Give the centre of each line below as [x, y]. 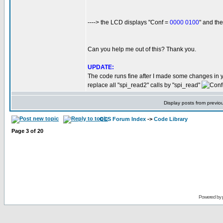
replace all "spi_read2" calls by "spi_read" [145, 85]
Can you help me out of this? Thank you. [142, 49]
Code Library [171, 119]
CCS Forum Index [123, 119]
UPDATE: [101, 67]
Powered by [210, 197]
